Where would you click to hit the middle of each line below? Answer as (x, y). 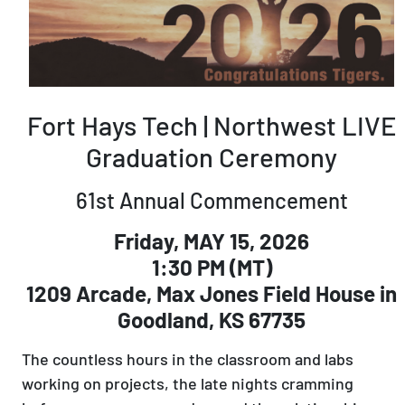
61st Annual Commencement (212, 199)
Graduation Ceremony (212, 155)
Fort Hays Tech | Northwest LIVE (212, 123)
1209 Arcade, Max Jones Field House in (212, 292)
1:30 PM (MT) (212, 265)
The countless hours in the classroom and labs (188, 358)
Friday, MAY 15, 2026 (212, 239)
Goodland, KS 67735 (212, 318)
